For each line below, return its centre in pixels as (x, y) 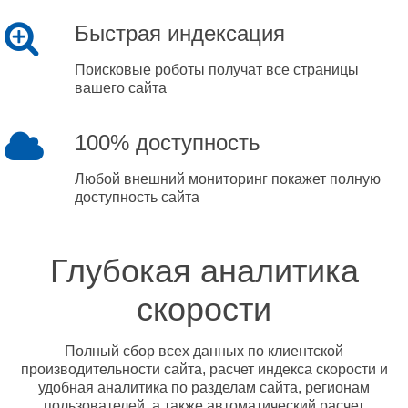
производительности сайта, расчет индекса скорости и (204, 369)
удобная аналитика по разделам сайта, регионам (204, 388)
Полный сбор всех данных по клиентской (204, 351)
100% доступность (168, 143)
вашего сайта (121, 88)
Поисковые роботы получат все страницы (217, 70)
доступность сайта (138, 197)
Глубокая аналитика (204, 271)
